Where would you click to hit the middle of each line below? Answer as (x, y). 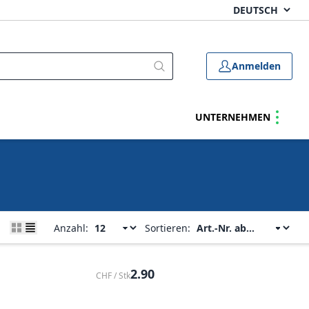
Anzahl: (71, 228)
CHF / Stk (113, 276)
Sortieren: (168, 228)
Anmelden (256, 66)
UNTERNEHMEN (233, 117)
